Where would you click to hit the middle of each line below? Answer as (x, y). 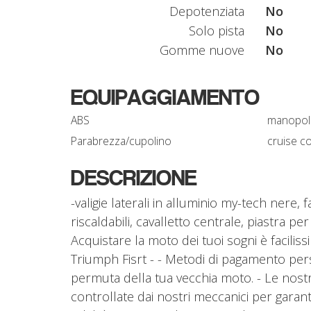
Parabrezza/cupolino (121, 141)
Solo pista (217, 30)
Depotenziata (207, 11)
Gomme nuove (202, 50)
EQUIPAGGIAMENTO (165, 97)
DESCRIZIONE (134, 177)
